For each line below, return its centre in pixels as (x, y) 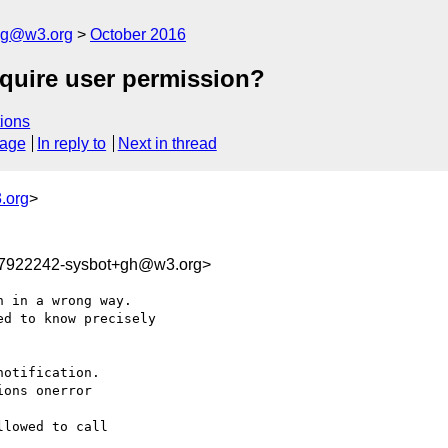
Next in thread (167, 144)
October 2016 (138, 34)
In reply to (72, 144)
